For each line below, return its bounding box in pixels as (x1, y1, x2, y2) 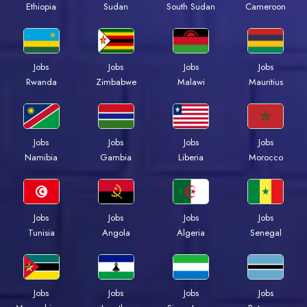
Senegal (249, 225, 282, 239)
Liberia (178, 150, 204, 164)
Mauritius (248, 75, 283, 88)
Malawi (177, 75, 205, 88)
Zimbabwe (95, 75, 136, 88)
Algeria (177, 225, 206, 239)
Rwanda (25, 75, 57, 88)
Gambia (100, 150, 132, 164)
